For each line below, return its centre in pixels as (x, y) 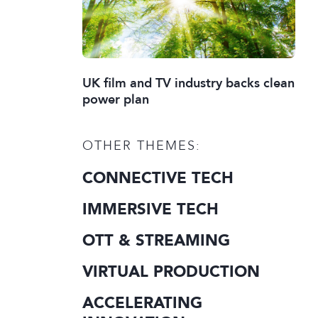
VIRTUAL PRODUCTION (171, 272)
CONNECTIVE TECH (158, 178)
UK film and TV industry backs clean (188, 83)
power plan (116, 99)
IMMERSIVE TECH (150, 209)
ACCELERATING (142, 303)
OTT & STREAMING (156, 240)
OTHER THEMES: (142, 145)
